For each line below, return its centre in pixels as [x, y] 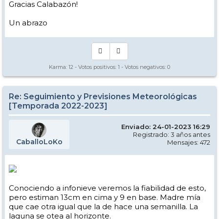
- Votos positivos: [96, 67]
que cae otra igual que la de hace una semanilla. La [103, 207]
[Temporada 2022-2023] [58, 106]
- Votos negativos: [143, 67]
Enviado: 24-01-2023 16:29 [166, 127]
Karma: [59, 67]
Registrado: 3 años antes [172, 134]
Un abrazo [28, 23]
